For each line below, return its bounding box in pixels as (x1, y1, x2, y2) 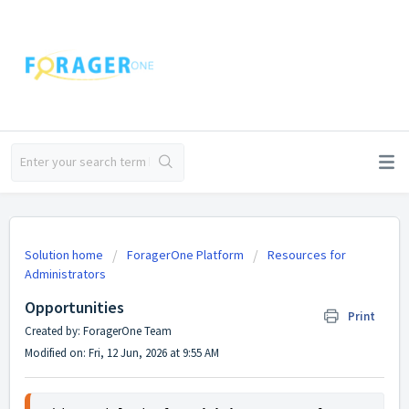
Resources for (267, 246, 346, 263)
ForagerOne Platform (127, 246, 244, 263)
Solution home (25, 246, 106, 263)
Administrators (25, 266, 106, 282)
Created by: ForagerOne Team (25, 323, 172, 339)
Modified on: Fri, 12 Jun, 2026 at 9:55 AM (25, 345, 219, 361)
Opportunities (25, 297, 124, 318)
